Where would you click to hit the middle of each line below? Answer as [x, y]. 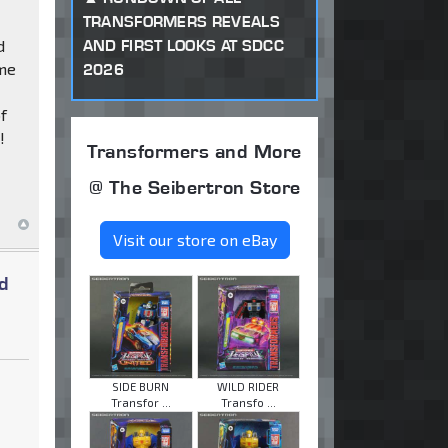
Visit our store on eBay [194, 240]
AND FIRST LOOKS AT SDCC [183, 45]
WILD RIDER [248, 386]
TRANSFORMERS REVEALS [181, 21]
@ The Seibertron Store [194, 187]
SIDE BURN [141, 386]
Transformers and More [194, 151]
